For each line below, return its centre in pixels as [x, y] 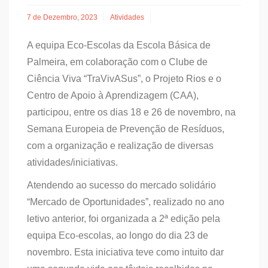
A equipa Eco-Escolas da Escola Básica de [119, 45]
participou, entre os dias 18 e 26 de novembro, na [131, 112]
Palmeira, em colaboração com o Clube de [117, 62]
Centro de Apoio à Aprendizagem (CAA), [113, 95]
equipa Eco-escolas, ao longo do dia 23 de [118, 235]
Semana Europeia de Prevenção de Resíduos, [126, 129]
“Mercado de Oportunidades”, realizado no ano [126, 202]
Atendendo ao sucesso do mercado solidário [121, 185]
